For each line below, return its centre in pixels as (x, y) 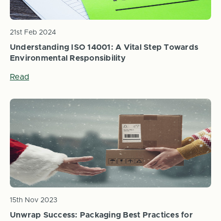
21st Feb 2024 (33, 32)
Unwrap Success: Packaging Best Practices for (101, 215)
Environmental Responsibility (68, 58)
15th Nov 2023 (33, 200)
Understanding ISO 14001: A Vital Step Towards (104, 47)
